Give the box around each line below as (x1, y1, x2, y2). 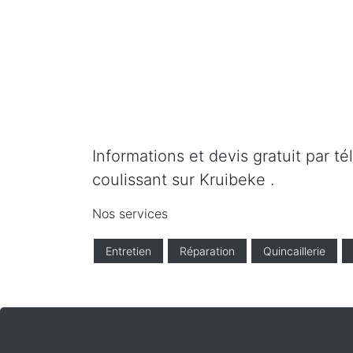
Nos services (92, 206, 168, 221)
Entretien (106, 244, 151, 258)
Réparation (180, 244, 235, 258)
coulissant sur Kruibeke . (92, 170, 274, 189)
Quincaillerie (263, 244, 325, 258)
